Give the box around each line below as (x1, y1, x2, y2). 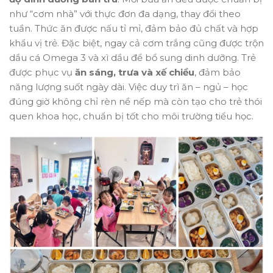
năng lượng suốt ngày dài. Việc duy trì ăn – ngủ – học (9, 81, 248, 93)
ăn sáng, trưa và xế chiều (75, 66, 194, 79)
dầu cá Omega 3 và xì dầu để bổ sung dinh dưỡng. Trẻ (9, 52, 256, 64)
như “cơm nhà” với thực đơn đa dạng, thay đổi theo (9, 8, 241, 20)
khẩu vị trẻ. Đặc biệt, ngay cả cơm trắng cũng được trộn (9, 37, 264, 49)
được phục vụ (9, 66, 75, 79)
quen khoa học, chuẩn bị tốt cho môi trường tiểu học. (9, 110, 253, 122)
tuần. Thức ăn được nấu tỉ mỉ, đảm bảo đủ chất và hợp (9, 23, 258, 35)
